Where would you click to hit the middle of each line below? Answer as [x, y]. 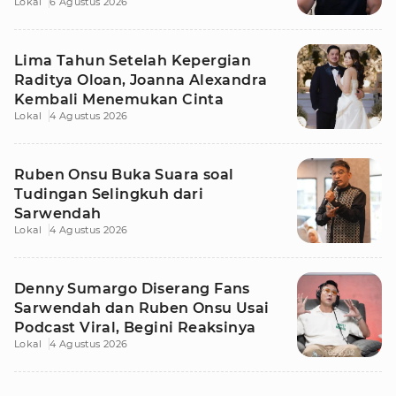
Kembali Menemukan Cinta [119, 99]
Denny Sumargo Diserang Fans [132, 289]
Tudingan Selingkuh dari [109, 194]
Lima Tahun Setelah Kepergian [133, 61]
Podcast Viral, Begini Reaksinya [135, 327]
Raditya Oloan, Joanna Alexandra [141, 80]
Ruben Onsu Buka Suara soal [124, 175]
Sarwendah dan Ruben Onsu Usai [142, 308]
